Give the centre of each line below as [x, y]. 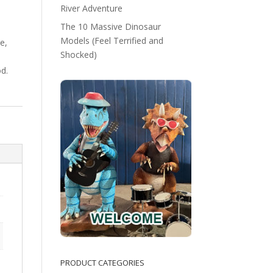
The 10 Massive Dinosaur [110, 27]
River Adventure [91, 8]
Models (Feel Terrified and [112, 41]
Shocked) [78, 55]
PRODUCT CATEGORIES [102, 262]
